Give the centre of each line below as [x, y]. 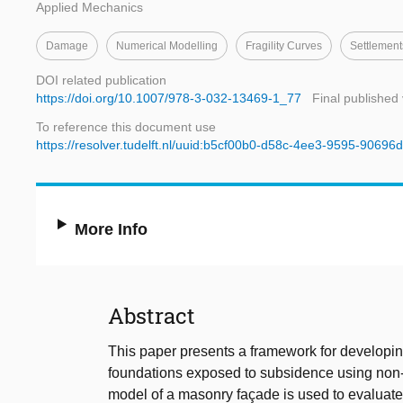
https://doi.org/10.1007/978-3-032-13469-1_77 [169, 99]
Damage [67, 46]
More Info [112, 230]
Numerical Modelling [167, 46]
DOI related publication [101, 81]
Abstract [152, 316]
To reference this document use [126, 127]
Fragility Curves [284, 46]
